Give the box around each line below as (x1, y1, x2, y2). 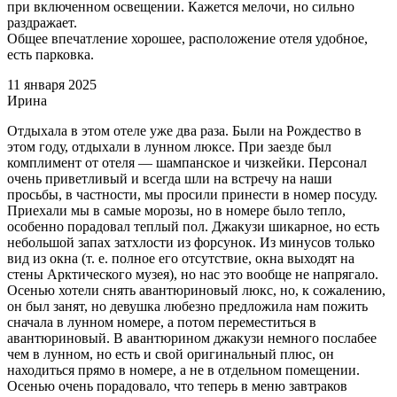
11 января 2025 (7, 76, 97, 92)
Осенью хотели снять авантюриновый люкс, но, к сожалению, (7, 282, 385, 298)
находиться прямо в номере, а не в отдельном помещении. (7, 362, 360, 378)
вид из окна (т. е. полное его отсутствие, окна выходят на (7, 250, 354, 266)
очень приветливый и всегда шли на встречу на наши (7, 170, 332, 186)
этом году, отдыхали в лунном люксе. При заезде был (7, 138, 331, 154)
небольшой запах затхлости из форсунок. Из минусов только (7, 234, 375, 250)
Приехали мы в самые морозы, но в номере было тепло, (7, 202, 346, 218)
